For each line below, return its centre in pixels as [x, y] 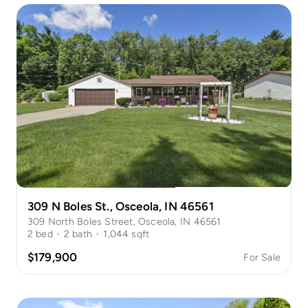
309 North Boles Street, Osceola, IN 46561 [124, 221]
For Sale [262, 257]
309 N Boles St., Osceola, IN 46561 [120, 206]
